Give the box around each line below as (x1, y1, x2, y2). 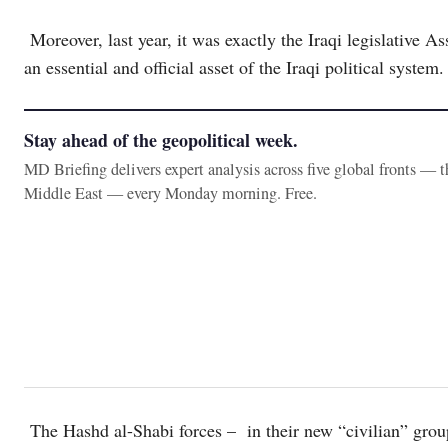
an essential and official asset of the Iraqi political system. (24, 55, 444, 79)
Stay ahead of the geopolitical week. (24, 127, 298, 153)
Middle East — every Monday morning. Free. (24, 182, 317, 204)
